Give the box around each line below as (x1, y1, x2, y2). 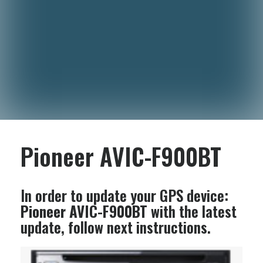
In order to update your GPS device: (21, 184, 228, 206)
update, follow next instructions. (21, 216, 211, 238)
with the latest (147, 200, 237, 222)
